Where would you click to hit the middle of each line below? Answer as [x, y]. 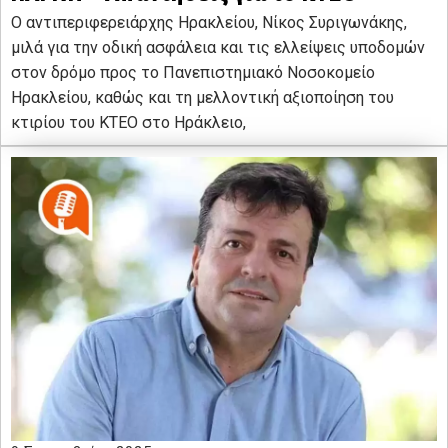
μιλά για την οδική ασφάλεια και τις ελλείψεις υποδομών [218, 48]
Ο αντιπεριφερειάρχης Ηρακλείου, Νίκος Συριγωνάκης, [209, 23]
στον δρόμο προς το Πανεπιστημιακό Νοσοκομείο [193, 73]
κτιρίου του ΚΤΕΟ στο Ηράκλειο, [128, 123]
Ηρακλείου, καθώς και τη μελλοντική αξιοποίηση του [202, 98]
